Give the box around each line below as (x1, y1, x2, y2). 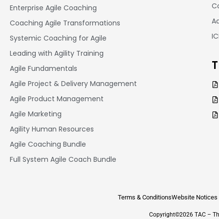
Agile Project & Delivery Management (10, 78, 137, 88)
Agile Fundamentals (10, 63, 77, 73)
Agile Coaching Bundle (10, 139, 86, 149)
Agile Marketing (10, 109, 62, 119)
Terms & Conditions (118, 193, 172, 201)
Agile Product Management (10, 93, 104, 104)
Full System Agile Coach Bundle (10, 154, 116, 164)
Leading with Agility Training (10, 48, 104, 58)
